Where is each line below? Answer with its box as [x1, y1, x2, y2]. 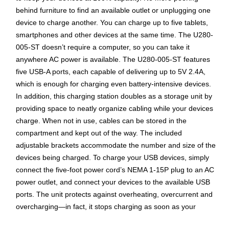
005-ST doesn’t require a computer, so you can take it [16, 43, 190, 52]
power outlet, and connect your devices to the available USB [16, 178, 210, 187]
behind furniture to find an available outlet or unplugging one [16, 6, 211, 15]
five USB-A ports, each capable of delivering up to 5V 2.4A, [16, 67, 205, 76]
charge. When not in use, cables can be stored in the [16, 117, 187, 125]
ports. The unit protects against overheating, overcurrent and [16, 190, 213, 199]
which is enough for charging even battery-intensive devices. [16, 80, 211, 88]
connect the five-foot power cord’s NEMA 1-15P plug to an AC [16, 166, 214, 174]
